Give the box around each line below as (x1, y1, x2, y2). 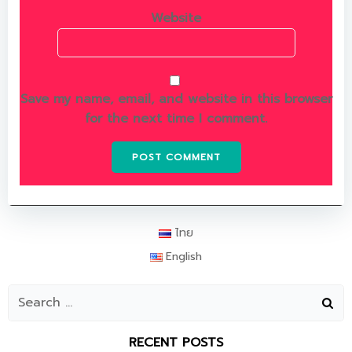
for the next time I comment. (85, 109, 267, 128)
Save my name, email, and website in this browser (20, 90, 332, 108)
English (166, 248, 203, 265)
